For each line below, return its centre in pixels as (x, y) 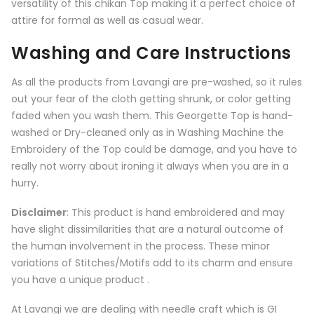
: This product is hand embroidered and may (176, 213)
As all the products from (72, 82)
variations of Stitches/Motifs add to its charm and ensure (152, 263)
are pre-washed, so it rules (237, 82)
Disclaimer (39, 213)
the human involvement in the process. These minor (141, 246)
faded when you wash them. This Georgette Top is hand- (152, 116)
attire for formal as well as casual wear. (107, 20)
